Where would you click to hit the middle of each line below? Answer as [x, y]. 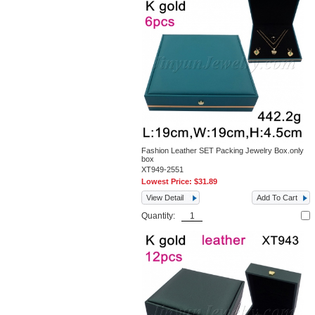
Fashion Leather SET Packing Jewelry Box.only [223, 150]
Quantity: [162, 216]
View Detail [165, 198]
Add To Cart [277, 198]
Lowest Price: [168, 181]
